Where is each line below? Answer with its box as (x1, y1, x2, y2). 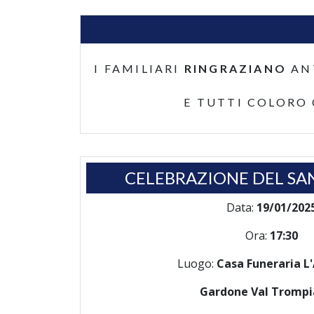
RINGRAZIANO (184, 62, 287, 75)
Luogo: (177, 256, 217, 271)
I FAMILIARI (94, 62, 184, 75)
